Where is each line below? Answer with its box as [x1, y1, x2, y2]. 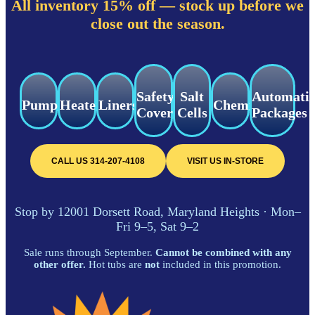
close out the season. [90, 15, 225, 33]
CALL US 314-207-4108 [51, 156, 145, 167]
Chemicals [213, 96, 277, 112]
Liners [98, 96, 138, 112]
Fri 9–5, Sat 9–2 [116, 219, 199, 234]
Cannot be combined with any [155, 247, 292, 259]
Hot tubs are [86, 259, 145, 271]
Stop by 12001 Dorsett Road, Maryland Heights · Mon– [14, 205, 301, 219]
